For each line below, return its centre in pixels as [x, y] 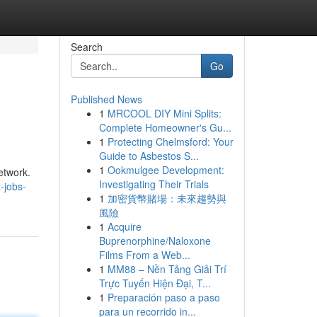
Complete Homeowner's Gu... [165, 127]
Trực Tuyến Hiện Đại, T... [155, 283]
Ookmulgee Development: [166, 170]
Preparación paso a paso [163, 297]
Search [86, 47]
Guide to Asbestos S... [149, 156]
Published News [106, 99]
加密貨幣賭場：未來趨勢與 [167, 198]
